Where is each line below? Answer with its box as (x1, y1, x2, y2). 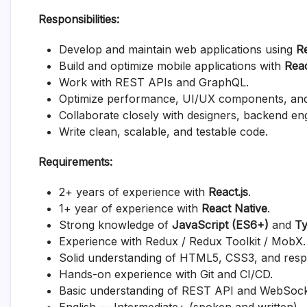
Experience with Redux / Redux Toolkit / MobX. (59, 234, 306, 248)
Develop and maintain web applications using (59, 42, 296, 56)
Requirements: (38, 155, 112, 169)
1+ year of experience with (59, 201, 201, 215)
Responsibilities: (38, 12, 119, 26)
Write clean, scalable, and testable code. (59, 125, 268, 138)
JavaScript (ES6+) (172, 218, 269, 232)
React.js (208, 185, 248, 199)
